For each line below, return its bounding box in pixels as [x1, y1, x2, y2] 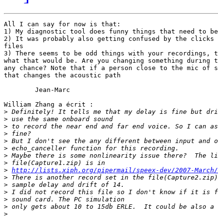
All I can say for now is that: [4, 20, 121, 28]
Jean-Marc [4, 86, 35, 94]
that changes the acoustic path [4, 72, 121, 79]
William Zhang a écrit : [4, 101, 93, 109]
